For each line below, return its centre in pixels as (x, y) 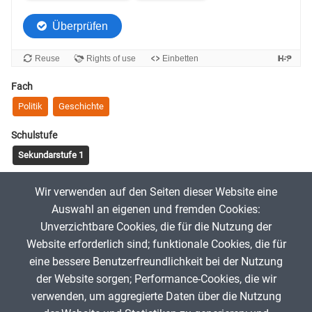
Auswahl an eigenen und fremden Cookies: (156, 210)
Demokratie (41, 204)
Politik (30, 106)
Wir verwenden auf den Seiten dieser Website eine (156, 192)
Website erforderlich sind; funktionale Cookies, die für (156, 244)
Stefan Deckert (82, 252)
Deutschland (105, 204)
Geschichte (81, 106)
